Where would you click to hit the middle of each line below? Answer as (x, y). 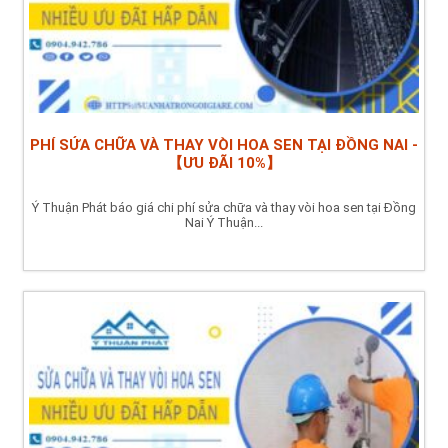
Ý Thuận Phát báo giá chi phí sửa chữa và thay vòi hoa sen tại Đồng (224, 208)
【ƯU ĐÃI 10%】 (224, 163)
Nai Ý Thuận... (224, 223)
